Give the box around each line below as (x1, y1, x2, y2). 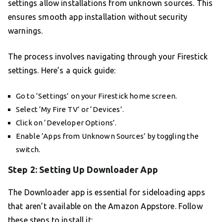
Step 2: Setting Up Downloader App (8, 165, 158, 175)
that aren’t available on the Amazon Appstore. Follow (8, 202, 203, 211)
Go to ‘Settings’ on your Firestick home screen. (16, 92, 177, 101)
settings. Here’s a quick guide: (8, 66, 116, 75)
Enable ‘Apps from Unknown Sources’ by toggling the (16, 132, 199, 141)
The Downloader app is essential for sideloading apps (8, 188, 205, 197)
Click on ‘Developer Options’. (16, 118, 117, 127)
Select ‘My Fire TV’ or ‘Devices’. (16, 105, 124, 114)
